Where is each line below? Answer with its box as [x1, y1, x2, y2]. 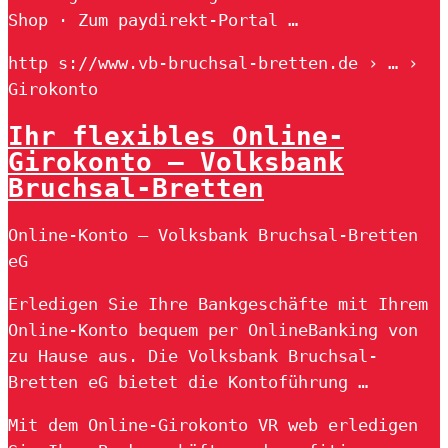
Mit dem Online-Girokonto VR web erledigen [8, 415, 418, 436]
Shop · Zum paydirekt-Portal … [8, 10, 298, 31]
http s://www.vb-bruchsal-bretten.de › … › [8, 53, 418, 74]
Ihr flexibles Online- [8, 121, 344, 152]
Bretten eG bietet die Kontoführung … [8, 372, 368, 393]
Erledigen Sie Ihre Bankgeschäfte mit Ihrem [8, 294, 428, 315]
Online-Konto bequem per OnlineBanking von [8, 320, 418, 341]
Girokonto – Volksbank [8, 147, 344, 178]
